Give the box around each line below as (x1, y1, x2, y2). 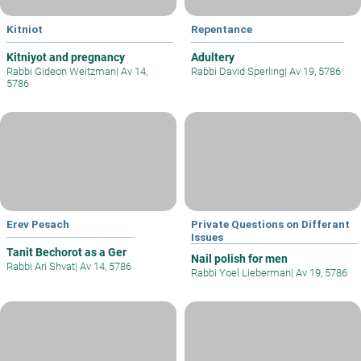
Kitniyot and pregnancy (6, 51, 125, 64)
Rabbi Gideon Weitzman (6, 65, 116, 78)
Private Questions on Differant (191, 217, 350, 230)
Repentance (191, 23, 252, 36)
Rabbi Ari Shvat (6, 259, 75, 272)
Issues (191, 230, 223, 243)
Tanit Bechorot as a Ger (6, 245, 127, 259)
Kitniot (6, 23, 43, 36)
